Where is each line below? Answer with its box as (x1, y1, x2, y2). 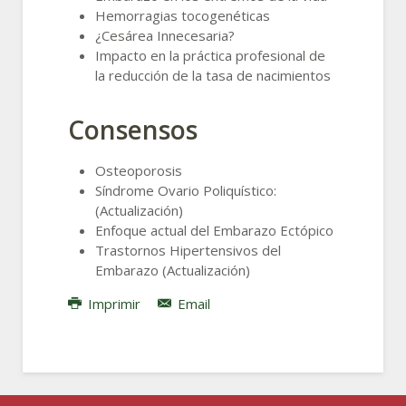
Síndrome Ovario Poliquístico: (95, 180, 276, 199)
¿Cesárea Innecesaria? (95, 25, 235, 44)
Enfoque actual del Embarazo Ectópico (95, 220, 333, 239)
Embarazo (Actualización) (95, 260, 250, 279)
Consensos (68, 111, 198, 147)
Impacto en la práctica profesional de (95, 45, 325, 64)
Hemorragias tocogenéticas (95, 5, 270, 24)
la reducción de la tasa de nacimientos (95, 65, 331, 84)
